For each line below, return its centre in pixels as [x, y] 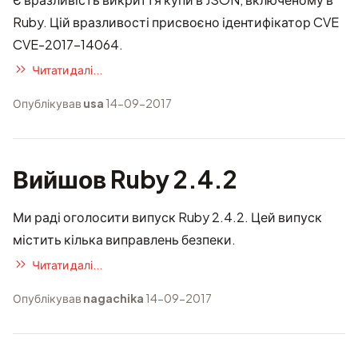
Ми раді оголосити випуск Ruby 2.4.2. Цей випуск [167, 217]
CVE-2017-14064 [66, 44]
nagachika [113, 298]
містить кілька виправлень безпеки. [124, 239]
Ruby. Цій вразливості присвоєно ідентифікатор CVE [176, 22]
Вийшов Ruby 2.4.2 [125, 179]
